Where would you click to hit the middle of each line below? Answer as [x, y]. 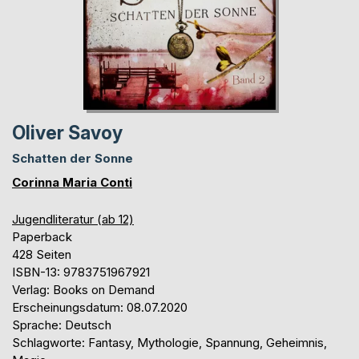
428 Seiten [42, 255]
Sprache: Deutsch [62, 325]
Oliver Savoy [67, 133]
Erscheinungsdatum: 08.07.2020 [100, 308]
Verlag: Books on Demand [83, 290]
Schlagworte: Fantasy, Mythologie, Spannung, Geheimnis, [169, 343]
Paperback [42, 237]
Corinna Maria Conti [72, 183]
